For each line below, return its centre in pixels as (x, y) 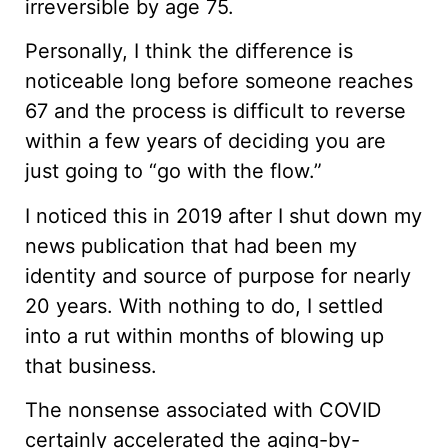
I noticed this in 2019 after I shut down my (223, 215)
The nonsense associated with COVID (203, 410)
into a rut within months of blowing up (204, 335)
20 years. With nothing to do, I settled (204, 305)
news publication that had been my (191, 245)
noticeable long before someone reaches (219, 81)
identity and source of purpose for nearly (218, 275)
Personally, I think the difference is (189, 51)
